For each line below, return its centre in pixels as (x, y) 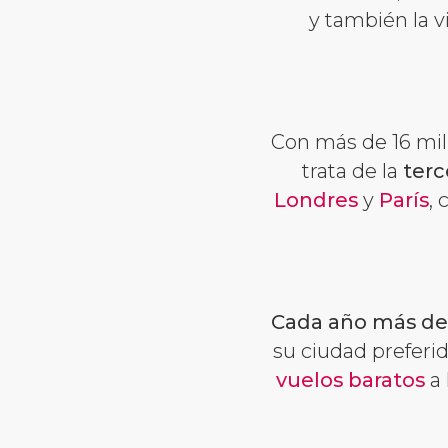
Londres (316, 199)
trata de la (352, 170)
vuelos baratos (350, 379)
